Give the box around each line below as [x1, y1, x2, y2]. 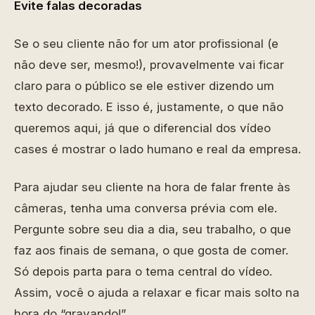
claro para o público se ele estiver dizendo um [14, 79, 274, 93]
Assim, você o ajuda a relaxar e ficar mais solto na [14, 285, 300, 300]
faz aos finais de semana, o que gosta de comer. [14, 243, 288, 257]
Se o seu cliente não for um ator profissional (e [14, 37, 278, 51]
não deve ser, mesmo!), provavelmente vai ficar [14, 58, 284, 72]
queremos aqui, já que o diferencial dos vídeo [14, 121, 271, 135]
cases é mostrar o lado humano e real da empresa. [14, 142, 301, 156]
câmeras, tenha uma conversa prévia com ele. [14, 201, 277, 215]
